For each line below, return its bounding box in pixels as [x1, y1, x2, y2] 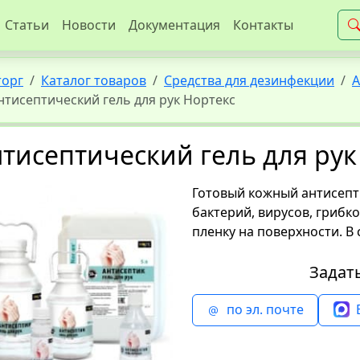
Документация [129, 16, 220, 34]
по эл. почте [226, 301, 304, 318]
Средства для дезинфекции [164, 72, 334, 89]
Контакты [233, 16, 293, 34]
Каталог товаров [41, 72, 146, 89]
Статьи [5, 16, 49, 34]
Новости [62, 16, 116, 34]
